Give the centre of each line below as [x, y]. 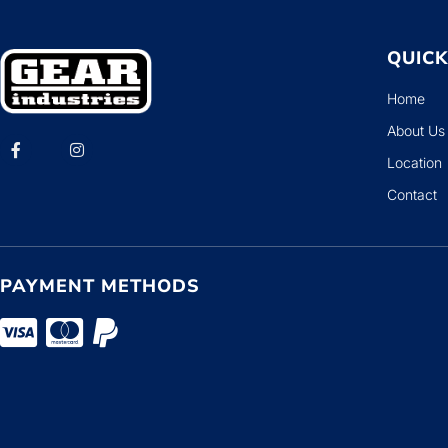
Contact [412, 194]
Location [414, 162]
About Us [416, 130]
